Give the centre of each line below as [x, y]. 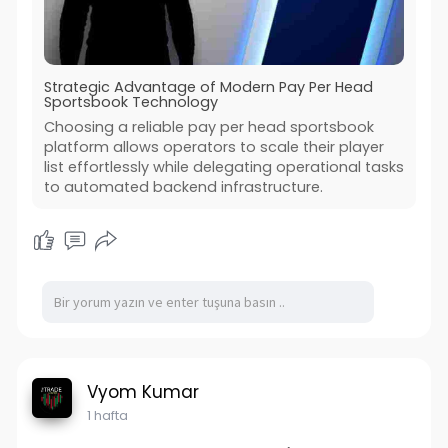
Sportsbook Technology [130, 102]
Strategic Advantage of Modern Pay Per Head [208, 87]
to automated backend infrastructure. [183, 187]
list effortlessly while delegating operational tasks [223, 167]
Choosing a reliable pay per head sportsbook [208, 127]
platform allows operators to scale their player [213, 147]
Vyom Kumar [142, 392]
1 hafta [107, 416]
